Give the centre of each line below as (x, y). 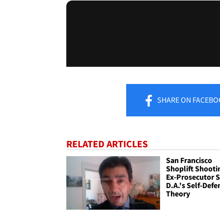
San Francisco (189, 160)
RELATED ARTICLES (107, 143)
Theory (178, 193)
